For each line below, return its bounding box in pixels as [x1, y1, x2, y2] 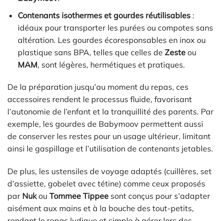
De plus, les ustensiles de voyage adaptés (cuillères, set [7, 166, 212, 177]
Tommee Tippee [49, 191, 109, 201]
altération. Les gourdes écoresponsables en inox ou [17, 35, 206, 45]
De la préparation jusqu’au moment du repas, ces [7, 82, 188, 92]
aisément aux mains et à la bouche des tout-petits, [7, 203, 194, 214]
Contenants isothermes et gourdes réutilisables [17, 10, 190, 20]
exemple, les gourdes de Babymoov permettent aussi [7, 119, 203, 129]
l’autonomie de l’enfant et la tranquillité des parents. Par [7, 107, 214, 117]
